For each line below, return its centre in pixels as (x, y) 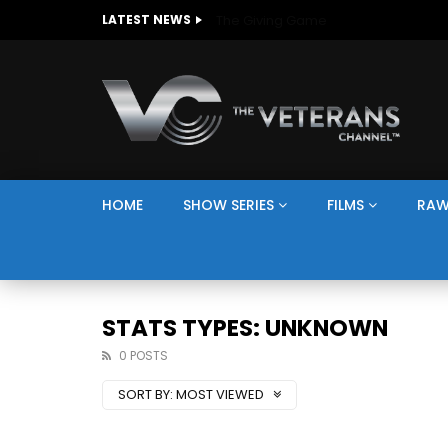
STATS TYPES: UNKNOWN (245, 328)
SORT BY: (145, 394)
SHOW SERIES (228, 205)
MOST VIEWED (221, 394)
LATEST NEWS (146, 19)
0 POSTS (143, 355)
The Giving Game (271, 20)
